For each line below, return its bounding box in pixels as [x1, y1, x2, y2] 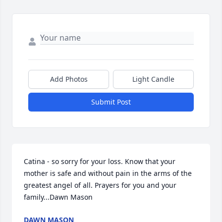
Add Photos [50, 74, 88, 84]
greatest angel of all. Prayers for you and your [24, 180, 176, 190]
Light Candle [132, 74, 174, 84]
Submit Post [91, 97, 131, 107]
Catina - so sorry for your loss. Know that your [24, 157, 175, 166]
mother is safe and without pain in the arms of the [24, 168, 192, 178]
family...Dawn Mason [24, 192, 95, 202]
